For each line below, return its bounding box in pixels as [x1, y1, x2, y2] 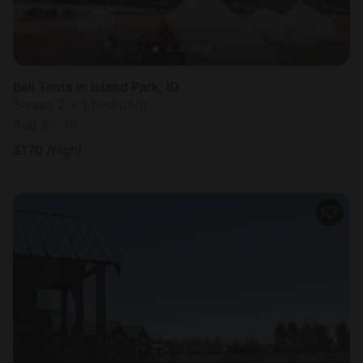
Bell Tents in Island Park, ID [13, 78, 179, 95]
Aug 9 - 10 [13, 115, 77, 132]
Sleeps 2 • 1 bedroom [13, 96, 147, 113]
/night [47, 141, 83, 158]
